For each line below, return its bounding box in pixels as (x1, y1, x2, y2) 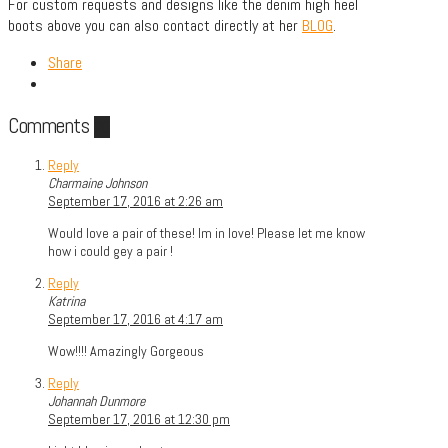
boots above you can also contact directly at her (8, 15, 302, 37)
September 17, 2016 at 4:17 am (48, 309, 223, 328)
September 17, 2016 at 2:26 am (48, 191, 223, 210)
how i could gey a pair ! (48, 241, 173, 260)
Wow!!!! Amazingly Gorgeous (48, 341, 204, 360)
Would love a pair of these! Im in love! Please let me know (48, 223, 365, 242)
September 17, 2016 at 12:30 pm (48, 409, 230, 428)
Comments (8, 111, 94, 139)
